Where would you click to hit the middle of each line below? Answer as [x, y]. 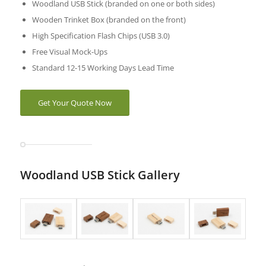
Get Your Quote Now [75, 102]
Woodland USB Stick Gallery [100, 175]
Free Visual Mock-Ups [69, 51]
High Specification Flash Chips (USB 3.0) [101, 35]
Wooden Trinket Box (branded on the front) [109, 19]
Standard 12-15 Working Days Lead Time [103, 67]
